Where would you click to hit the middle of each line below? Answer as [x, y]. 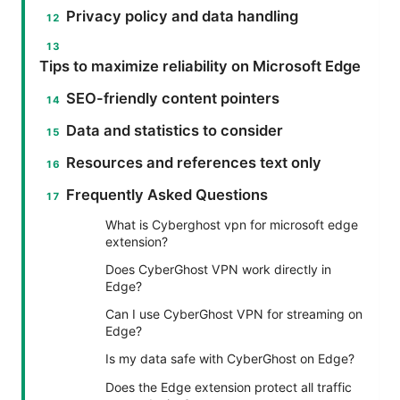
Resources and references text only [194, 163]
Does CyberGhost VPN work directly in [218, 270]
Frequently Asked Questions [167, 195]
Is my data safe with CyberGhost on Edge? [230, 359]
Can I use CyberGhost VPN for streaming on [234, 314]
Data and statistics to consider [175, 131]
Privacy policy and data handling [183, 17]
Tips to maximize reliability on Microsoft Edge [200, 67]
